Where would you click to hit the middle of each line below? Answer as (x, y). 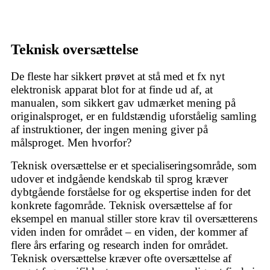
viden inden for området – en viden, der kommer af (129, 232)
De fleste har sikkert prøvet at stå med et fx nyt (118, 77)
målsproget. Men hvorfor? (71, 143)
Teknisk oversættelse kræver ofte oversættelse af (121, 259)
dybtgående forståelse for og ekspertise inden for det (131, 192)
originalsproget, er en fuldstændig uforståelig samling (134, 116)
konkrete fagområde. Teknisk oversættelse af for (121, 206)
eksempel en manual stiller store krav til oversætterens (134, 219)
